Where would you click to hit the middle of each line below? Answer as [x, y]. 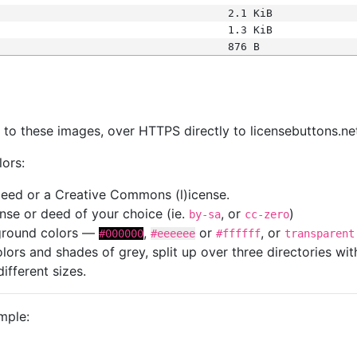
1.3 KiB [250, 30]
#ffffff [238, 233]
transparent [320, 233]
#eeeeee [173, 233]
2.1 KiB [250, 13]
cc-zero [267, 214]
